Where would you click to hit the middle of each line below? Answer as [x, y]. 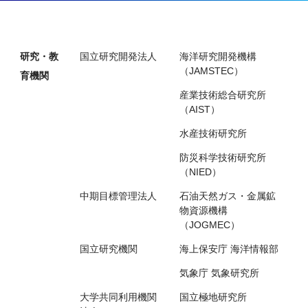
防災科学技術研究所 [223, 157]
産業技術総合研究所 [223, 95]
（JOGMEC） [210, 224]
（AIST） [200, 109]
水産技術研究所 [213, 133]
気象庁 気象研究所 [220, 273]
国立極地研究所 [213, 297]
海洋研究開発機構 [218, 56]
